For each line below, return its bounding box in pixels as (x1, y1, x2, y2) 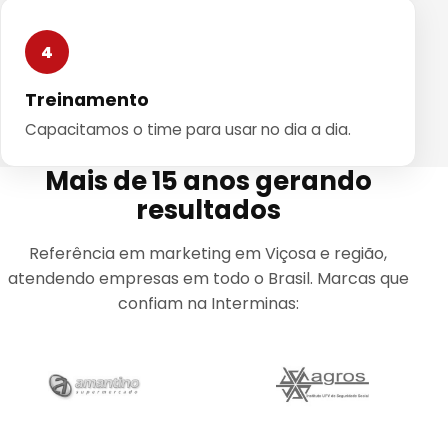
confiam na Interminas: (117, 291, 299, 315)
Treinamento (25, 88, 149, 113)
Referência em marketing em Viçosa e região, (29, 241, 387, 265)
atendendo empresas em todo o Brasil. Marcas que (7, 266, 409, 290)
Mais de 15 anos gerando (44, 162, 372, 199)
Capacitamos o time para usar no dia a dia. (25, 118, 351, 140)
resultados (135, 191, 281, 228)
